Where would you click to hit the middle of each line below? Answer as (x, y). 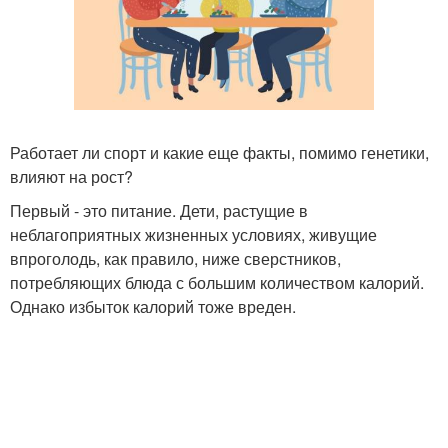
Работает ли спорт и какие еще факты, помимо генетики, (219, 153)
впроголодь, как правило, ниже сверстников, (175, 259)
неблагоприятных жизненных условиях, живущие (193, 235)
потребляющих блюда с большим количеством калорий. (217, 283)
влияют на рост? (71, 177)
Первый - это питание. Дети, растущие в (159, 211)
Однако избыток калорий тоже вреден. (153, 307)
